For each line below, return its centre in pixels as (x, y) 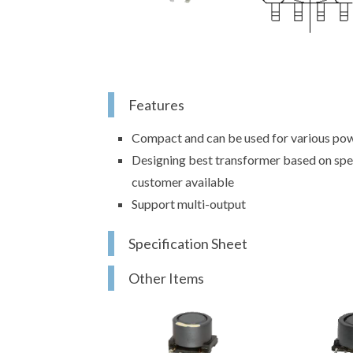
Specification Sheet (188, 244)
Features (156, 105)
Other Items (166, 279)
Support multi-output (189, 204)
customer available (183, 182)
